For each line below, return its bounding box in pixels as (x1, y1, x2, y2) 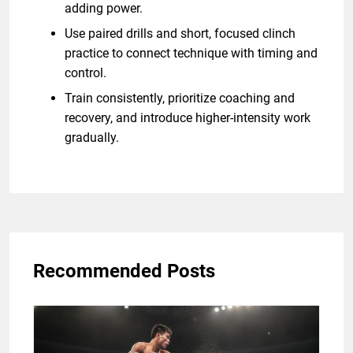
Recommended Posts (33, 259, 215, 282)
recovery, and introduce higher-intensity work (65, 110, 310, 125)
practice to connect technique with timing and (65, 45, 318, 61)
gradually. (65, 129, 119, 145)
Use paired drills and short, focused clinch (65, 25, 295, 41)
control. (65, 65, 106, 80)
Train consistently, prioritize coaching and (65, 90, 295, 106)
